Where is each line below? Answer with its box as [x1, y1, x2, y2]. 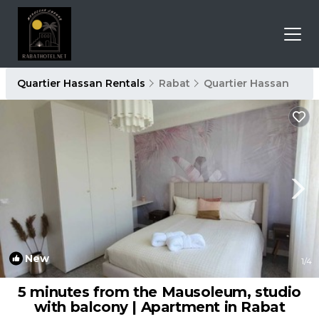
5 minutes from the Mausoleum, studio [18, 283, 301, 300]
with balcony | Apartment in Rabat [33, 298, 286, 315]
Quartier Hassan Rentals [17, 77, 148, 90]
